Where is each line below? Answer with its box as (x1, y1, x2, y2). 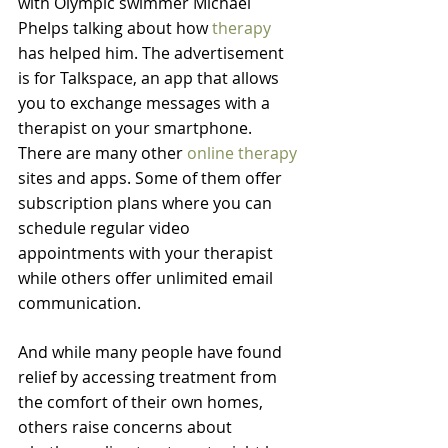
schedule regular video (18, 217, 194, 239)
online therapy (187, 142, 297, 164)
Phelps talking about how (18, 17, 212, 39)
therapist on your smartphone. (18, 117, 252, 139)
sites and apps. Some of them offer (18, 167, 286, 189)
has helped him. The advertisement (18, 42, 288, 64)
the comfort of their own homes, (18, 391, 267, 413)
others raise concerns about (18, 416, 236, 438)
